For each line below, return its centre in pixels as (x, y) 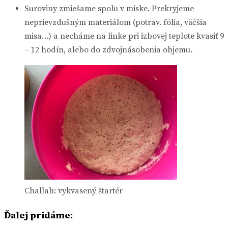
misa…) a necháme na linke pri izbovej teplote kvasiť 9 (124, 36)
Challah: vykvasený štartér (74, 191)
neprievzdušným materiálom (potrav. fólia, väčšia (116, 23)
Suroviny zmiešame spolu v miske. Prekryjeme (109, 9)
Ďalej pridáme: (38, 216)
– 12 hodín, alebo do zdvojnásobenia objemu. (108, 50)
